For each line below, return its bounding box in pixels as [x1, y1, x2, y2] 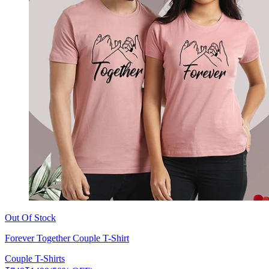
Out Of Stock [5, 212, 56, 223]
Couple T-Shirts [5, 253, 65, 264]
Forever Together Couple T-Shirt [5, 232, 129, 243]
